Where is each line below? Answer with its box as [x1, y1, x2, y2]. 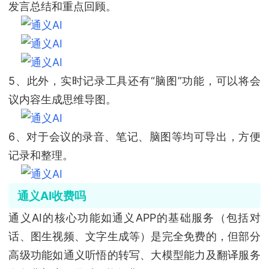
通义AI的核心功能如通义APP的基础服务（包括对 [8, 211, 261, 224]
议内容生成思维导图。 [8, 92, 117, 106]
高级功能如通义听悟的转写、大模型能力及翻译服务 [8, 248, 261, 261]
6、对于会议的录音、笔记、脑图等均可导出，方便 [8, 130, 261, 143]
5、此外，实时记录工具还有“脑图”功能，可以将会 [8, 74, 261, 87]
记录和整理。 [8, 148, 74, 162]
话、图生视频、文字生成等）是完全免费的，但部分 [8, 229, 261, 243]
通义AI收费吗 [17, 188, 86, 203]
